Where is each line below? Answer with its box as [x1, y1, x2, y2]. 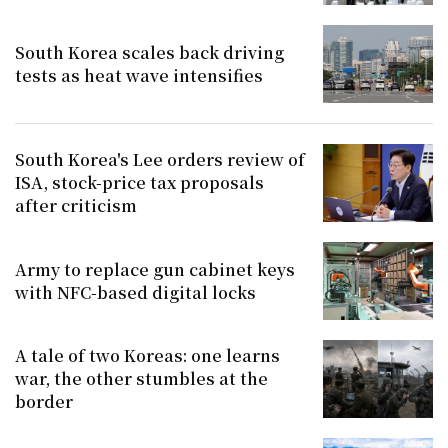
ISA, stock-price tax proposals [15, 171, 264, 195]
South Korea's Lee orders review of [15, 148, 305, 172]
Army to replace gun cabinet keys [15, 257, 295, 281]
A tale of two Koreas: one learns [15, 344, 280, 368]
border [15, 390, 73, 414]
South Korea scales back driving [15, 40, 284, 64]
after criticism [15, 194, 137, 218]
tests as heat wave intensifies [15, 63, 263, 87]
